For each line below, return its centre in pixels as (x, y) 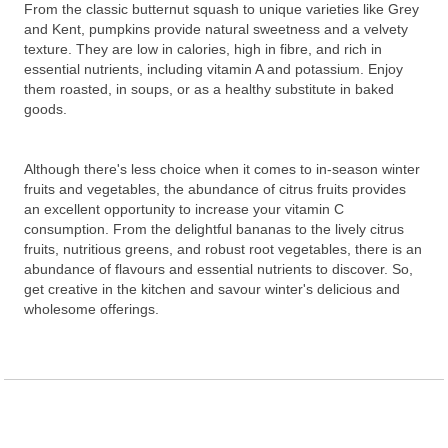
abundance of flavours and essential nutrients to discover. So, (218, 269)
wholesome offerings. (91, 309)
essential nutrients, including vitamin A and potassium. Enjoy (213, 69)
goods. (45, 109)
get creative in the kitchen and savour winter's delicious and (212, 289)
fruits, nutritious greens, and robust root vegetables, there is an (223, 249)
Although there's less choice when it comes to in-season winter (222, 169)
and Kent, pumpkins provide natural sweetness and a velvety (216, 29)
